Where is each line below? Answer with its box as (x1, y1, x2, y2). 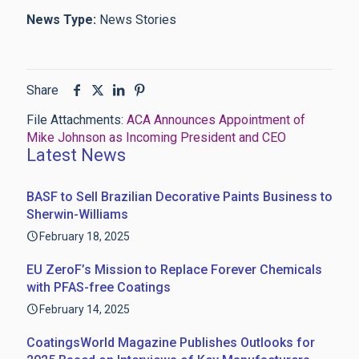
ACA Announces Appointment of (127, 112, 305, 127)
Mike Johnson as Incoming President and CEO (26, 130, 286, 145)
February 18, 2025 (39, 230, 130, 243)
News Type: (26, 12, 96, 27)
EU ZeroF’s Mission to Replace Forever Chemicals (26, 262, 322, 277)
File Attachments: (26, 112, 123, 127)
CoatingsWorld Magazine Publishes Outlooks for (26, 335, 315, 350)
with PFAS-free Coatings (26, 280, 171, 295)
